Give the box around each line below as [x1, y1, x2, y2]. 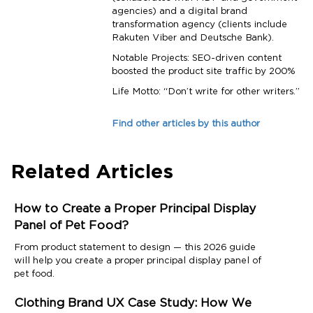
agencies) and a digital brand [112, 7, 247, 17]
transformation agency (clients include [112, 20, 287, 30]
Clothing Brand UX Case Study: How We [14, 297, 252, 310]
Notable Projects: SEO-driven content [112, 54, 282, 64]
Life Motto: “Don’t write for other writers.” [112, 87, 300, 97]
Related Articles [10, 163, 173, 184]
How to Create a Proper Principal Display [14, 203, 256, 216]
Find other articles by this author [112, 119, 260, 129]
